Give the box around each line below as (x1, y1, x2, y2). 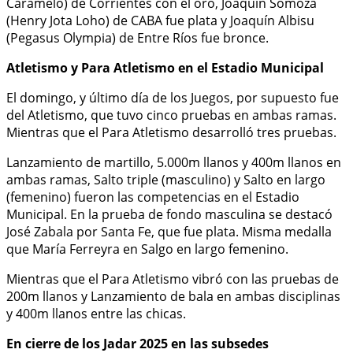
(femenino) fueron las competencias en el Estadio (6, 188, 299, 206)
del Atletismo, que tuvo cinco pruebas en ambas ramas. (6, 106, 336, 124)
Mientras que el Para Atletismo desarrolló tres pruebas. (6, 123, 336, 141)
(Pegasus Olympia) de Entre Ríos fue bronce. (6, 28, 269, 46)
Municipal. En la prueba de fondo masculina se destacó (6, 205, 333, 223)
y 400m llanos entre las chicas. (6, 304, 186, 322)
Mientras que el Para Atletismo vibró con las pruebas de (6, 269, 339, 288)
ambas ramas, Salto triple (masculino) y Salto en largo (6, 170, 325, 188)
